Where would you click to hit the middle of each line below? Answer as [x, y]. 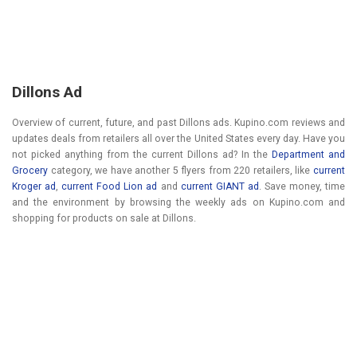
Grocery [30, 170]
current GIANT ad [220, 186]
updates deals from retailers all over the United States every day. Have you [178, 138]
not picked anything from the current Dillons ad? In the [142, 154]
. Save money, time [302, 186]
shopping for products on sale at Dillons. [104, 218]
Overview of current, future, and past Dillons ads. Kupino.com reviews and [178, 122]
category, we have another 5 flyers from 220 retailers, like [180, 170]
